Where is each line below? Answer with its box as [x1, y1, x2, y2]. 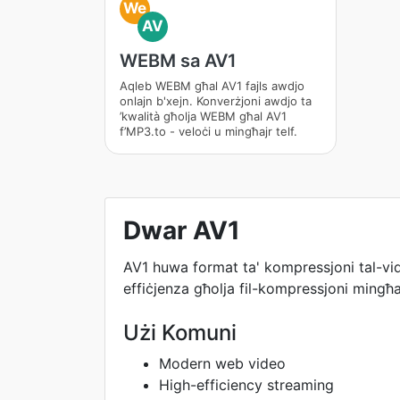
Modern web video [159, 354, 286, 372]
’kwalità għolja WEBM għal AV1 [120, 109, 287, 123]
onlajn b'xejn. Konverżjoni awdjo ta [120, 94, 312, 108]
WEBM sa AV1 [120, 50, 237, 71]
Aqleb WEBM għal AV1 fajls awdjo [120, 79, 304, 93]
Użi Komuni [123, 320, 237, 346]
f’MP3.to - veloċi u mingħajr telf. [120, 124, 297, 138]
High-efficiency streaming [159, 376, 334, 394]
